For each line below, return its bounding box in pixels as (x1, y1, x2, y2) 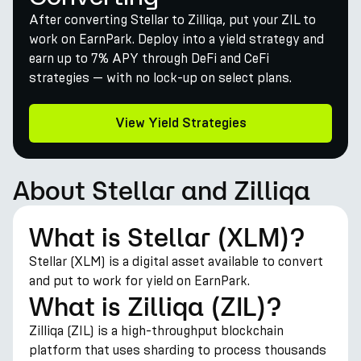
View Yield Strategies (114, 117, 247, 130)
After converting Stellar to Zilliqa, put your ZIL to (29, 12, 316, 27)
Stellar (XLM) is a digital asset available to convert (29, 254, 323, 269)
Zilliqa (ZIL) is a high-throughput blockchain (29, 323, 284, 338)
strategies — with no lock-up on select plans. (29, 70, 292, 85)
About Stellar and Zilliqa (13, 176, 310, 205)
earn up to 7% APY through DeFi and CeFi (29, 51, 269, 66)
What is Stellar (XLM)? (29, 222, 305, 251)
